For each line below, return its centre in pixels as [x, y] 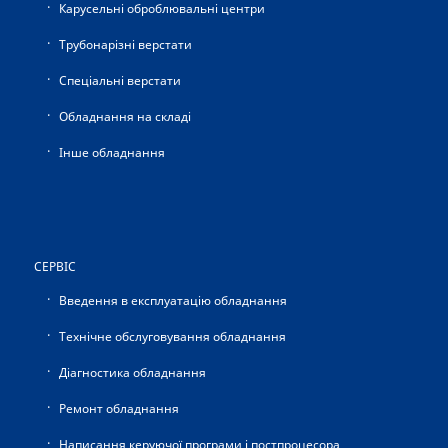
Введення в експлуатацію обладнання [172, 301]
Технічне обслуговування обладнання [172, 337]
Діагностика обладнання [132, 373]
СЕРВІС [54, 267]
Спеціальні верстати [119, 81]
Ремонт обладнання [118, 409]
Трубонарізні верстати [125, 45]
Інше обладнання [111, 153]
